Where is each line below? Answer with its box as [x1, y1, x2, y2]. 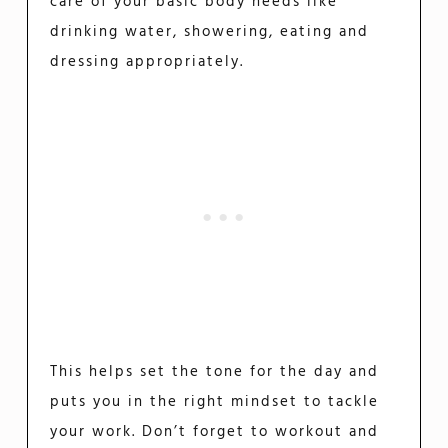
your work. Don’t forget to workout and [50, 420, 380, 445]
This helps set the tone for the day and [50, 360, 380, 385]
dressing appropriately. [50, 50, 245, 75]
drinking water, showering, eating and [50, 20, 370, 45]
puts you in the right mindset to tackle [50, 390, 380, 415]
